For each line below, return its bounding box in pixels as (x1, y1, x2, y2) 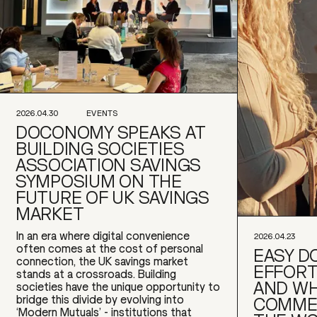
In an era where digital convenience (16, 228, 190, 243)
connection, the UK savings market (16, 253, 189, 268)
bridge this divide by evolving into (16, 292, 185, 306)
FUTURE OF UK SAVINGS (16, 185, 209, 209)
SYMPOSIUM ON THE (16, 169, 182, 192)
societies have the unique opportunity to (16, 279, 221, 294)
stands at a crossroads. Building (16, 266, 177, 281)
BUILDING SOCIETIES (16, 137, 185, 160)
